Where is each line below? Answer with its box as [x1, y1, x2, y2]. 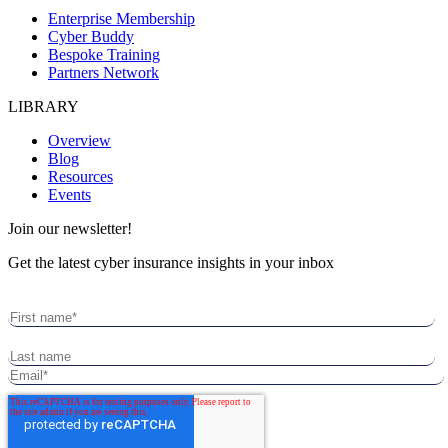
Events [48, 186, 91, 204]
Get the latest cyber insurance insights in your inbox [8, 254, 334, 272]
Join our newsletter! [8, 220, 132, 238]
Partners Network [48, 64, 159, 82]
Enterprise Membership [48, 10, 195, 28]
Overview [48, 132, 111, 150]
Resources [48, 168, 113, 186]
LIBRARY [8, 98, 79, 116]
